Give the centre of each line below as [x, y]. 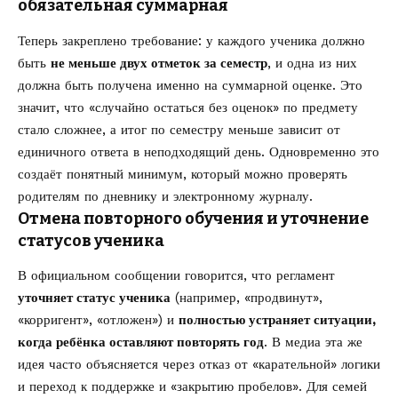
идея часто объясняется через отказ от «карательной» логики [199, 364]
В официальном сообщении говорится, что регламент [176, 275]
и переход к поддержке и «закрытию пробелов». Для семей [192, 386]
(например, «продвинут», [247, 298]
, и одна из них [312, 63]
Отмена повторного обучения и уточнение [193, 218]
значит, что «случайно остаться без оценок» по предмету [188, 107]
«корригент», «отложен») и [98, 320]
